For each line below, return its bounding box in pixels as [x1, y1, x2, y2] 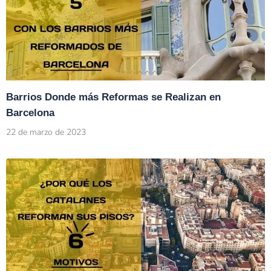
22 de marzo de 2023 [6, 126, 86, 139]
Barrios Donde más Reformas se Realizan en [6, 91, 221, 103]
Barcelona [6, 107, 54, 119]
